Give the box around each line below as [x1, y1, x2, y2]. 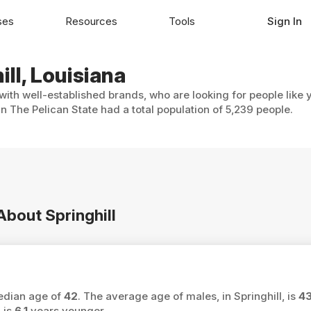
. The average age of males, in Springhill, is [77, 289, 299, 303]
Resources [65, 14, 117, 28]
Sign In [267, 14, 302, 28]
